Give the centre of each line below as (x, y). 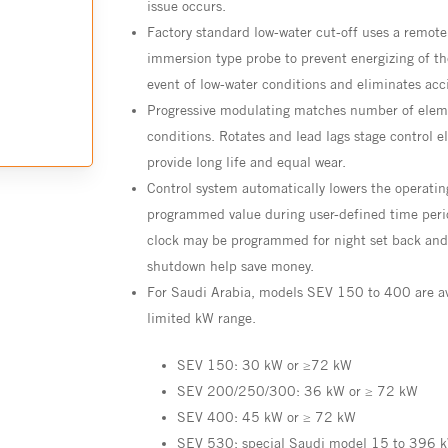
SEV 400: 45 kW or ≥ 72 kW (267, 417)
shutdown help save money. (231, 266)
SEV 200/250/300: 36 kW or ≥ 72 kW (298, 391)
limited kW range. (202, 318)
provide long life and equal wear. (247, 162)
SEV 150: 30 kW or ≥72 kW (265, 365)
